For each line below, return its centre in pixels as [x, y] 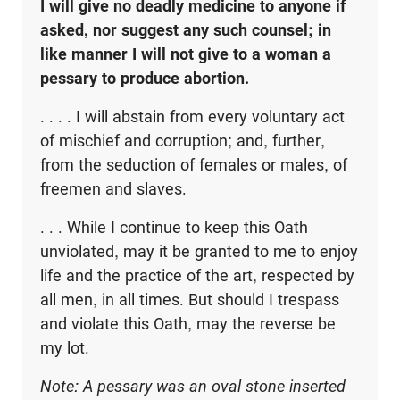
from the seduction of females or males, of [193, 165]
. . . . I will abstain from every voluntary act [192, 117]
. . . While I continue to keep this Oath [174, 228]
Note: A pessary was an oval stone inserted [192, 387]
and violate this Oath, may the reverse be [187, 324]
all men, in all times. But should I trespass [189, 300]
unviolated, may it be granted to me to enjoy [199, 252]
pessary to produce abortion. [144, 79]
